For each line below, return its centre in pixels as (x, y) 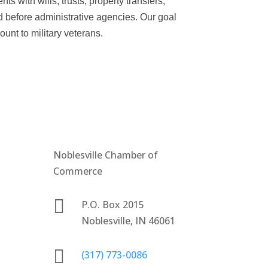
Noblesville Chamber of (106, 155)
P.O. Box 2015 (113, 205)
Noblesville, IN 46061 (129, 221)
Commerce (78, 171)
